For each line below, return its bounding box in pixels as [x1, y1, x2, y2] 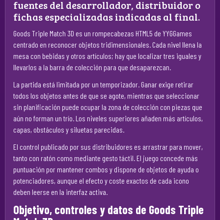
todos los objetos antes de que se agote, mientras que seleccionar [13, 91, 199, 100]
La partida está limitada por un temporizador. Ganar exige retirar [13, 80, 193, 89]
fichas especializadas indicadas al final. [13, 10, 200, 24]
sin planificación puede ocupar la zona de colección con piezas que [13, 102, 202, 111]
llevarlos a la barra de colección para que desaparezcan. [13, 62, 171, 72]
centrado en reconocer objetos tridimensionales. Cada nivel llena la [13, 40, 202, 49]
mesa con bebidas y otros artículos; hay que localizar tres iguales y [13, 51, 201, 60]
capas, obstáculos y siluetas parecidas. [13, 125, 124, 134]
